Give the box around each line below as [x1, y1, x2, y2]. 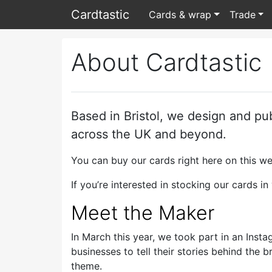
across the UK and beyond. [71, 127, 226, 141]
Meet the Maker [71, 201, 214, 225]
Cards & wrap [149, 8, 211, 21]
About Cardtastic [71, 47, 262, 77]
